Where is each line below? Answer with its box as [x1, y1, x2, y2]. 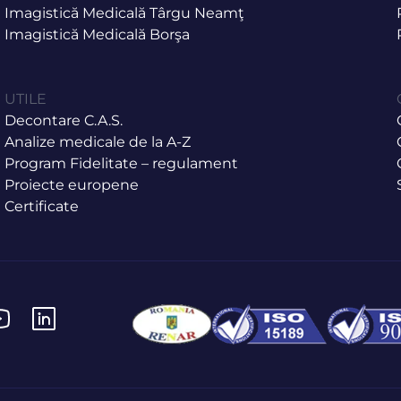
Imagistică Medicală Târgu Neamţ [4, 4, 245, 21]
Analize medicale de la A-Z [4, 132, 192, 150]
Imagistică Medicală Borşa [4, 25, 191, 43]
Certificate [4, 197, 80, 215]
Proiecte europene [4, 175, 140, 193]
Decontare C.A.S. [4, 111, 124, 129]
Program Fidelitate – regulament [4, 154, 239, 172]
